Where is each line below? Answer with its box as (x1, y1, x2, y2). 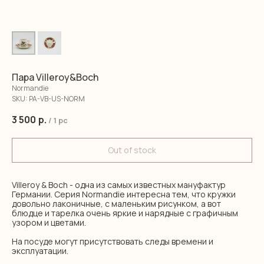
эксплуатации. (12, 245, 68, 256)
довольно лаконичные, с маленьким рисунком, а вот (12, 198, 221, 209)
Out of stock (108, 144, 156, 156)
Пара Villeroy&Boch (12, 71, 98, 84)
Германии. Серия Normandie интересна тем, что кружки (12, 189, 236, 200)
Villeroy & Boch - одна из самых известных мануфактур (12, 179, 226, 190)
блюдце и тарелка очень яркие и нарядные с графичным (12, 207, 238, 219)
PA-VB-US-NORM (29, 94, 85, 104)
